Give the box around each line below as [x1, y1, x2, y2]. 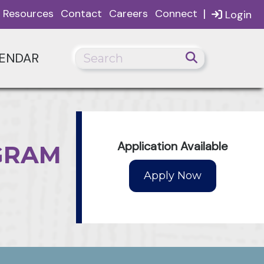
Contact [61, 6, 102, 21]
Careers [109, 6, 148, 21]
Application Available [117, 138, 229, 154]
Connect [155, 6, 197, 21]
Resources [3, 6, 54, 21]
